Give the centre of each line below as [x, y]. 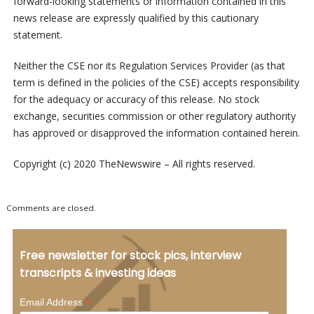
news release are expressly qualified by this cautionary [136, 18]
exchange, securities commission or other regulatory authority [154, 116]
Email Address [52, 302]
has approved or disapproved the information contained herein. [156, 133]
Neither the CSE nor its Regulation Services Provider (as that [149, 66]
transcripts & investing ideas [97, 273]
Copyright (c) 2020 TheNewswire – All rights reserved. [134, 164]
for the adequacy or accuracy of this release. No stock [136, 100]
